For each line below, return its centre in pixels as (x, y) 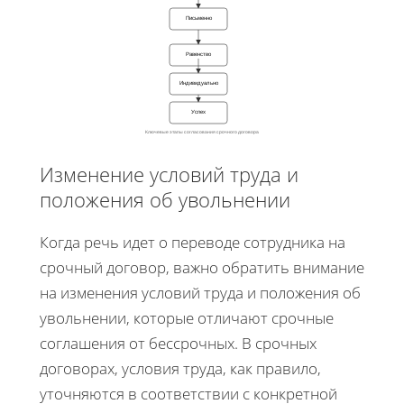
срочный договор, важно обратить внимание (202, 268)
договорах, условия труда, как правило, (180, 369)
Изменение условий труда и (169, 174)
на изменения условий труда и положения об (200, 293)
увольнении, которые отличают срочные (187, 318)
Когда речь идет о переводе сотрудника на (193, 243)
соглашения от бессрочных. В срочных (178, 344)
